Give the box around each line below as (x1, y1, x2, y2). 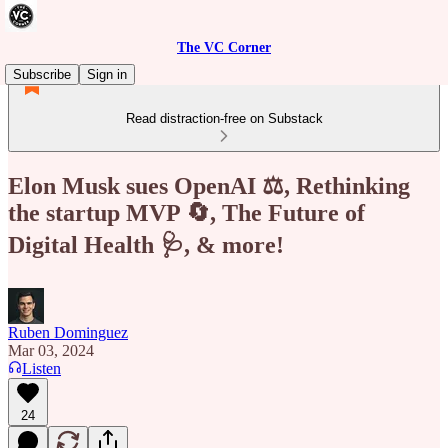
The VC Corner (177, 40, 271, 55)
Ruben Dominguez (8, 323, 128, 341)
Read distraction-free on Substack (125, 111, 323, 126)
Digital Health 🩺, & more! (8, 231, 284, 258)
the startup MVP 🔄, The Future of (8, 199, 365, 226)
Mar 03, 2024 (8, 341, 94, 359)
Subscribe (13, 67, 71, 82)
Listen (22, 359, 61, 377)
